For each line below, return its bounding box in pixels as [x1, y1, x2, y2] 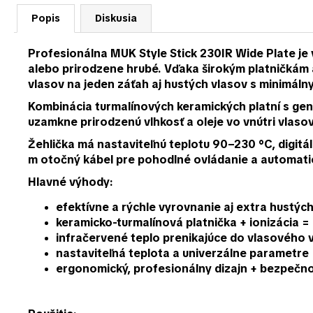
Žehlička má [28, 137, 97, 152]
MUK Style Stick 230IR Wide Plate [110, 46, 296, 61]
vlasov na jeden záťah [28, 77, 149, 92]
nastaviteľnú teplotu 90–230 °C [97, 137, 272, 152]
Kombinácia [28, 99, 95, 115]
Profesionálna [28, 46, 110, 61]
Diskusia [95, 12, 137, 25]
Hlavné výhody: [28, 175, 113, 190]
